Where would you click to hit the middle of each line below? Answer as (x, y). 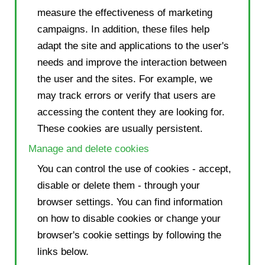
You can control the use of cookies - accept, (134, 169)
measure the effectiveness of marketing (125, 12)
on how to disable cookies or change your (129, 218)
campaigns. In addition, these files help (123, 29)
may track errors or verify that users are (126, 95)
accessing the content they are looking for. (131, 112)
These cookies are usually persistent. (120, 128)
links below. (63, 251)
